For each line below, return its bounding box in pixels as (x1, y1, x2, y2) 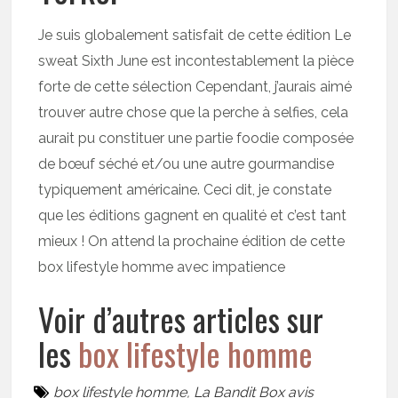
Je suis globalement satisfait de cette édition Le (38, 27, 352, 44)
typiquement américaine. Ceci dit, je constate (38, 181, 332, 199)
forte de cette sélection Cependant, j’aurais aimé (38, 78, 353, 96)
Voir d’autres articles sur (38, 295, 324, 343)
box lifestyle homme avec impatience (38, 259, 286, 276)
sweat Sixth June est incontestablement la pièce (38, 52, 354, 70)
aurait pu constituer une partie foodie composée (38, 130, 354, 147)
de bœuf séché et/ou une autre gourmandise (38, 155, 335, 173)
